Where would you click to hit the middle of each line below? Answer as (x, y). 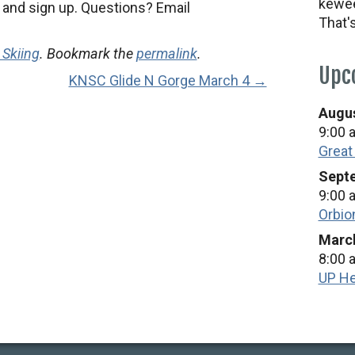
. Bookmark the (88, 53)
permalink (166, 53)
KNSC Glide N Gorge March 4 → (168, 80)
